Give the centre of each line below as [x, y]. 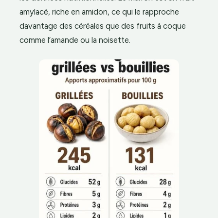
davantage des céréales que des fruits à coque [103, 26]
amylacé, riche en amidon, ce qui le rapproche [99, 11]
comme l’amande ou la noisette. [75, 40]
